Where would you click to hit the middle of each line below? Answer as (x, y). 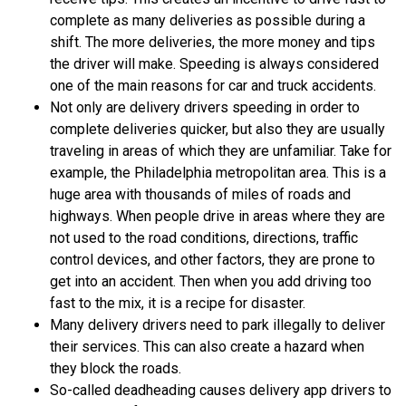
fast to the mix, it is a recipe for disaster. (178, 303)
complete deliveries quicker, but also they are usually (217, 129)
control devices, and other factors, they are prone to (213, 259)
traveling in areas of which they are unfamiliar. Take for (221, 150)
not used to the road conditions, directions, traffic (204, 237)
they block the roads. (116, 368)
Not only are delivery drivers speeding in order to (205, 107)
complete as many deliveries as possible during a (208, 20)
